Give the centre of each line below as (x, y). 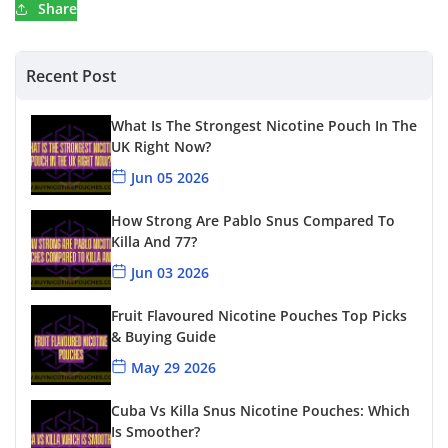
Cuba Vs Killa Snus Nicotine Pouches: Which (260, 411)
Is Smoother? (155, 432)
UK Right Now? (161, 147)
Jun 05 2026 (170, 178)
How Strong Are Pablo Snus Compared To (253, 221)
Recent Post (71, 76)
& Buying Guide (163, 337)
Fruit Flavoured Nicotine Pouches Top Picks (259, 316)
